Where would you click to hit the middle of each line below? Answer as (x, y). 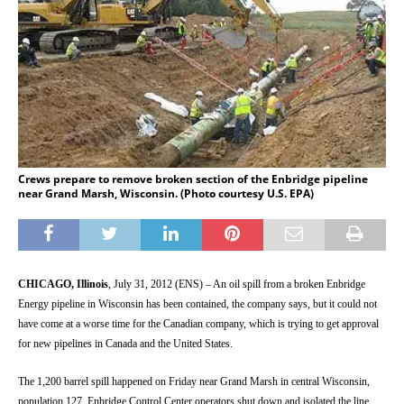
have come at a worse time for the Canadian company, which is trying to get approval (198, 323)
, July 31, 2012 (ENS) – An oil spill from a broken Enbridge (237, 284)
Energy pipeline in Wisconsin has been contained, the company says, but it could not (197, 303)
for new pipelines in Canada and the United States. (125, 343)
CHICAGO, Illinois (63, 284)
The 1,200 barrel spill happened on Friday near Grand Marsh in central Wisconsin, (194, 381)
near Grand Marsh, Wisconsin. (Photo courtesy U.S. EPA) (166, 193)
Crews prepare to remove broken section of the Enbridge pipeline (193, 179)
